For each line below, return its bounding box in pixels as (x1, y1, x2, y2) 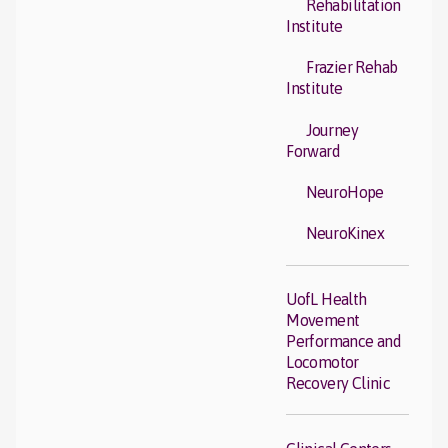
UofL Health (286, 290, 367, 309)
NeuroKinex (306, 224, 385, 243)
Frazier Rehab (306, 58, 398, 77)
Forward (286, 141, 341, 160)
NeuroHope (306, 183, 384, 202)
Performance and (286, 332, 402, 351)
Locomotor (286, 353, 359, 372)
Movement (286, 311, 360, 330)
